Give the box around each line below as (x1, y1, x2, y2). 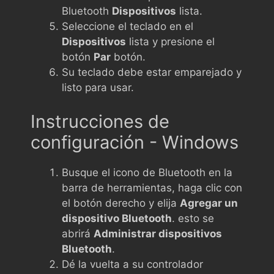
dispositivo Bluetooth (62, 212, 172, 224)
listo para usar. (62, 81, 134, 94)
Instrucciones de (31, 110, 169, 132)
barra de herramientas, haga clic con (62, 181, 242, 194)
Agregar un (180, 196, 238, 209)
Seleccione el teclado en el (62, 20, 193, 32)
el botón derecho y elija (62, 196, 180, 209)
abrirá (62, 227, 94, 240)
